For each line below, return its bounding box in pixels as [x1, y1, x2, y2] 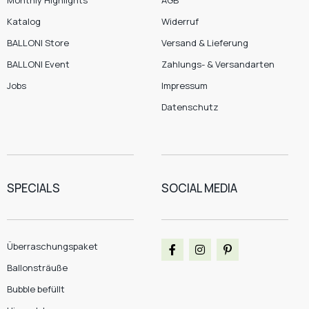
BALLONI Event [7, 57, 70, 70]
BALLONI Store [7, 36, 69, 49]
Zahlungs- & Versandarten [161, 57, 275, 70]
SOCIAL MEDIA [161, 179, 237, 196]
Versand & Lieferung [161, 36, 248, 49]
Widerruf [161, 14, 199, 28]
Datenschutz [161, 100, 219, 113]
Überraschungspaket [7, 239, 98, 252]
